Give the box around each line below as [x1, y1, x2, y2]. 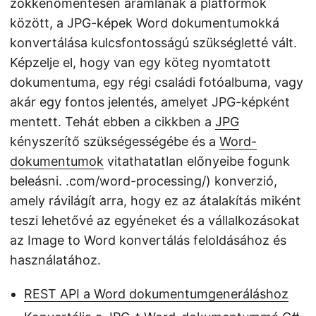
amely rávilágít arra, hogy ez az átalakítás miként [10, 193, 301, 208]
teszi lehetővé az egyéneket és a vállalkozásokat [10, 213, 300, 228]
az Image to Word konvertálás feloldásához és [10, 233, 286, 248]
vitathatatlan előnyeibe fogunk [104, 154, 290, 169]
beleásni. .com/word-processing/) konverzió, [10, 174, 277, 188]
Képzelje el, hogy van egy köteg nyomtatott [10, 55, 271, 70]
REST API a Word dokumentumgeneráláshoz [24, 286, 288, 301]
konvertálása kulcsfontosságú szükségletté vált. [10, 35, 297, 50]
